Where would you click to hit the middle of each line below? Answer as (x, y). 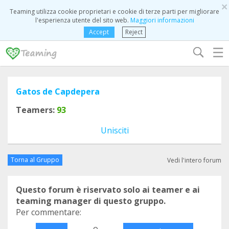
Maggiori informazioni (162, 20)
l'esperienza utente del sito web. (83, 20)
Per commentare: (49, 212)
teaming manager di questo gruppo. (91, 201)
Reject (134, 32)
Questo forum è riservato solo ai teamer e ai (108, 190)
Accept (99, 32)
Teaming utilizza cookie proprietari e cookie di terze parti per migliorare (114, 12)
